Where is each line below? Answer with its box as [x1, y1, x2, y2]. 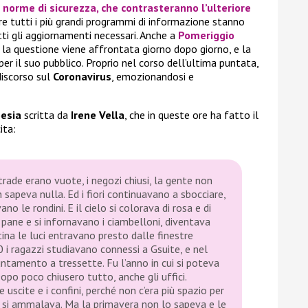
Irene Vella [71, 108, 124, 122]
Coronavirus [53, 69, 111, 84]
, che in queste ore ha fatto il [124, 108, 258, 122]
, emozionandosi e [111, 69, 194, 84]
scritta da [21, 108, 71, 122]
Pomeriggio [178, 28, 234, 43]
